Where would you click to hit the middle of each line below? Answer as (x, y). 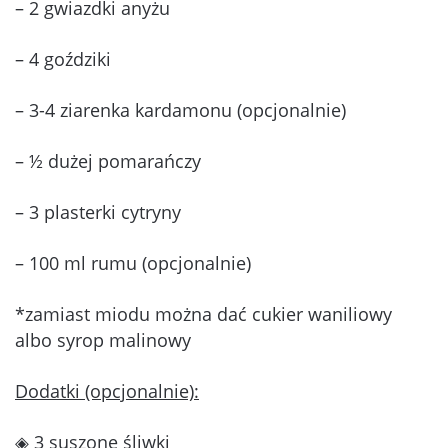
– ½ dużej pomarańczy (108, 160)
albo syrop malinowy (103, 339)
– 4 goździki (63, 58)
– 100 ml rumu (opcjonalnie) (133, 262)
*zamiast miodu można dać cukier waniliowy (203, 313)
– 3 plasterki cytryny (98, 211)
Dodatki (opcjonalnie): (107, 390)
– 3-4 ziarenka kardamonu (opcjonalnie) (180, 109)
